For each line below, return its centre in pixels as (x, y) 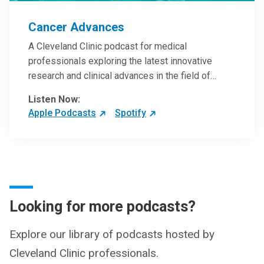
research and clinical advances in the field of (119, 76)
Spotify (131, 113)
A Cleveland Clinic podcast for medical (108, 46)
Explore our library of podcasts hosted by (112, 234)
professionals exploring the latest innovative (120, 61)
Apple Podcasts (62, 113)
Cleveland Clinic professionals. (84, 253)
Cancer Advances (76, 27)
